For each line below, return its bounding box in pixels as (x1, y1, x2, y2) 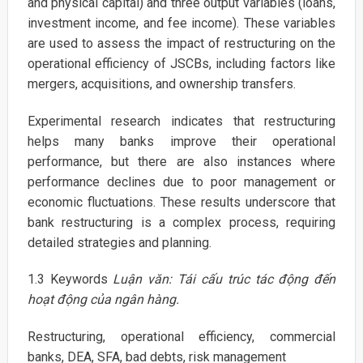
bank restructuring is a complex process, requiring (27, 214, 336, 230)
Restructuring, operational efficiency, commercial (27, 329, 336, 345)
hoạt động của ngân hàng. (27, 292, 179, 308)
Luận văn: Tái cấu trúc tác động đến (113, 271, 336, 288)
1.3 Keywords (27, 271, 113, 288)
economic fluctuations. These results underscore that (27, 194, 336, 210)
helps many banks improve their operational (27, 133, 336, 149)
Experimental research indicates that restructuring (27, 113, 336, 129)
